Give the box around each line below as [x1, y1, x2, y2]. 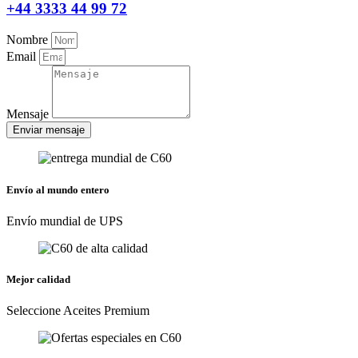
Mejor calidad [6, 272, 70, 285]
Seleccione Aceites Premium [6, 304, 149, 318]
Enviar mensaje [13, 124, 85, 137]
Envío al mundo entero [6, 183, 109, 196]
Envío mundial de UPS [6, 213, 123, 228]
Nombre [6, 33, 51, 47]
